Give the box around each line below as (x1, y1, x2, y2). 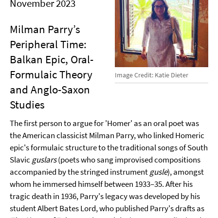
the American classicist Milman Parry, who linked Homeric (10, 130, 204, 141)
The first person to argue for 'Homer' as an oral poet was (10, 118, 199, 128)
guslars (32, 154, 56, 165)
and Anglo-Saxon (10, 82, 90, 96)
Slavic (10, 154, 32, 165)
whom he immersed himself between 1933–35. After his (10, 179, 193, 189)
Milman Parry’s (10, 22, 80, 36)
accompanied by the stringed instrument (10, 166, 149, 177)
